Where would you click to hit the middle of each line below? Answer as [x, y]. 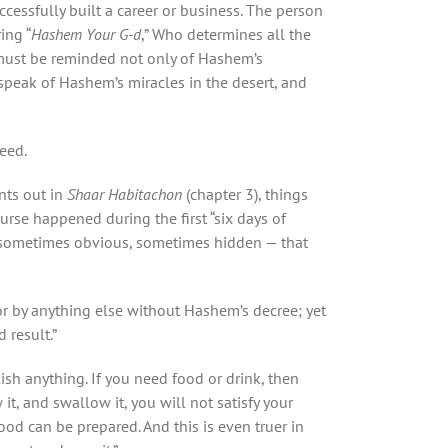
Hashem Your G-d [86, 33]
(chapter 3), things [245, 193]
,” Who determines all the [226, 33]
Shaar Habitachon [124, 193]
